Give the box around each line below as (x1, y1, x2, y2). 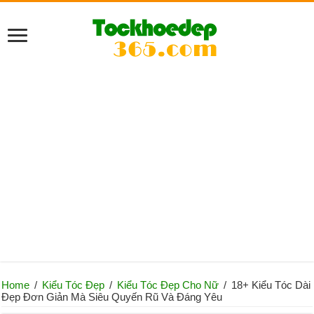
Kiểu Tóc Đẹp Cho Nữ (117, 279, 219, 291)
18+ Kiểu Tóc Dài (231, 279, 311, 291)
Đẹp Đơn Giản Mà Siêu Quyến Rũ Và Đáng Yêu (1, 291, 223, 303)
